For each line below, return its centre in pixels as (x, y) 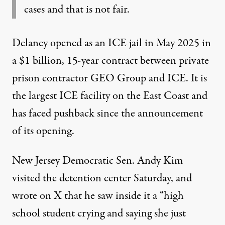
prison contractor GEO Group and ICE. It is (109, 79)
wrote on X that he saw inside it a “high (98, 196)
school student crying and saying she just (99, 214)
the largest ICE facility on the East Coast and (110, 96)
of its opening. (43, 131)
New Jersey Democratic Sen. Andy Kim (97, 161)
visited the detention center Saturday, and (102, 179)
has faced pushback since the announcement (107, 114)
